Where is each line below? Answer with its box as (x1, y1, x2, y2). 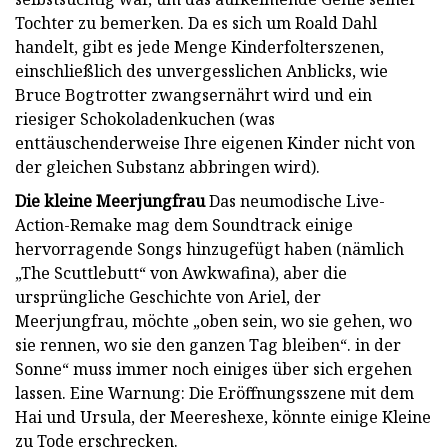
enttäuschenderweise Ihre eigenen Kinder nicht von (15, 131, 415, 154)
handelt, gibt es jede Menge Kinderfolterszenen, (15, 35, 384, 58)
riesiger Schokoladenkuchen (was (15, 107, 275, 130)
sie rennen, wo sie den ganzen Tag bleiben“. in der (15, 333, 401, 356)
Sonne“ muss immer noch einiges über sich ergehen (15, 357, 412, 380)
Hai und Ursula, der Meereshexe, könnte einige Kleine (15, 405, 431, 428)
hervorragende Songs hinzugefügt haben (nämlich (15, 237, 404, 260)
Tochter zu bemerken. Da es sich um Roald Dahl (15, 11, 377, 34)
